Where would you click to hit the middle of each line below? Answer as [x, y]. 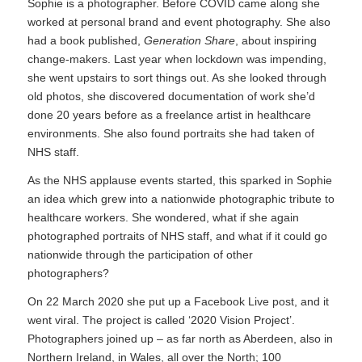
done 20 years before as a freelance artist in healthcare [169, 115]
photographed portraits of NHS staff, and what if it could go [177, 236]
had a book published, [85, 41]
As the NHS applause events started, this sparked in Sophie [179, 181]
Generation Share [189, 41]
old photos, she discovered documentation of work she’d [171, 97]
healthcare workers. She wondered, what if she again [163, 218]
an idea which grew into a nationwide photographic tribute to [181, 199]
